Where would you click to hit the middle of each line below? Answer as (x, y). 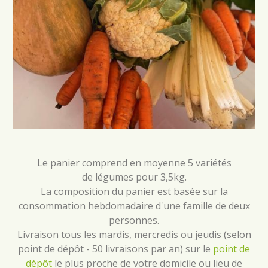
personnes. (134, 220)
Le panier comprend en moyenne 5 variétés (134, 163)
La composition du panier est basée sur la (134, 191)
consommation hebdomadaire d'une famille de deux (134, 206)
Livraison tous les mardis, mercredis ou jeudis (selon (134, 234)
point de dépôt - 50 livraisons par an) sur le (115, 249)
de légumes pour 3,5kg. (134, 177)
